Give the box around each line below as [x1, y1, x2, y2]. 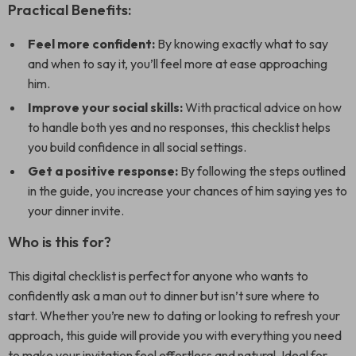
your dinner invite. [28, 203, 124, 219]
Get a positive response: [28, 163, 178, 179]
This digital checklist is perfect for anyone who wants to [8, 268, 308, 284]
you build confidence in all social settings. [28, 139, 246, 155]
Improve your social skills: [28, 99, 183, 115]
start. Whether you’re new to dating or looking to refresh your [8, 308, 340, 323]
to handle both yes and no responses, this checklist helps [28, 119, 331, 135]
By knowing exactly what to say [155, 36, 328, 52]
